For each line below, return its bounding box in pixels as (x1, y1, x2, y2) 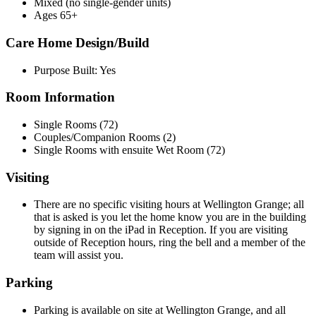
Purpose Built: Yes (34, 63, 116, 76)
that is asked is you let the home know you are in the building (34, 211, 306, 224)
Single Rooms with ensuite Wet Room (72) (34, 143, 225, 156)
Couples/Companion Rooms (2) (34, 130, 176, 143)
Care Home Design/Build (6, 35, 150, 50)
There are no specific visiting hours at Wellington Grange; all (34, 198, 304, 211)
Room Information (6, 90, 115, 105)
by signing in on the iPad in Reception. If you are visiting (34, 224, 288, 236)
